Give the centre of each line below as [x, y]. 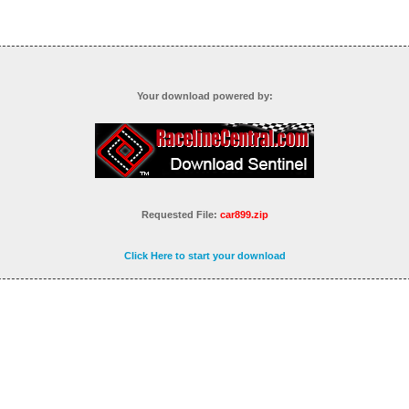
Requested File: [179, 215]
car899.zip [242, 215]
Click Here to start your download [204, 256]
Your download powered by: [204, 96]
